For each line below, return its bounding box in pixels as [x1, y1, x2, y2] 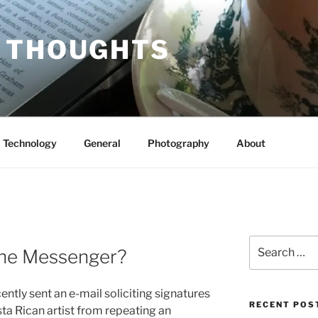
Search [248, 236, 283, 248]
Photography [147, 136, 209, 149]
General [83, 136, 121, 149]
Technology [2, 136, 57, 149]
